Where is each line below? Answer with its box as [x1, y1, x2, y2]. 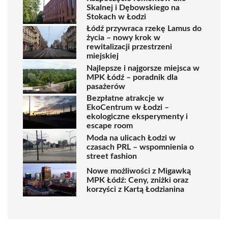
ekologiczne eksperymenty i [87, 112, 188, 121]
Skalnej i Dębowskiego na [87, 3, 180, 12]
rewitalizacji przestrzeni [87, 43, 172, 51]
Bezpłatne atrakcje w [87, 94, 164, 102]
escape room [87, 122, 133, 130]
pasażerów [87, 82, 125, 91]
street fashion [87, 152, 137, 160]
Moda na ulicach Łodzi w [87, 133, 176, 142]
